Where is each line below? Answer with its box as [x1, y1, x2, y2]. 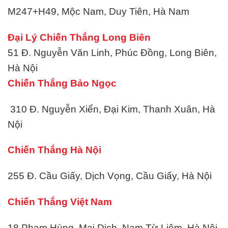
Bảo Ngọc [70, 77, 117, 89]
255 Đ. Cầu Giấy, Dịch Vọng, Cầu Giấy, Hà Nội [8, 170, 212, 182]
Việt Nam [70, 196, 112, 207]
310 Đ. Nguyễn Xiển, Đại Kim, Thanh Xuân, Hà [10, 103, 215, 115]
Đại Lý [8, 32, 40, 43]
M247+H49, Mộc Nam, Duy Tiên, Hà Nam [8, 6, 189, 17]
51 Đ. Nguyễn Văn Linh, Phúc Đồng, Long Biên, [8, 47, 217, 58]
